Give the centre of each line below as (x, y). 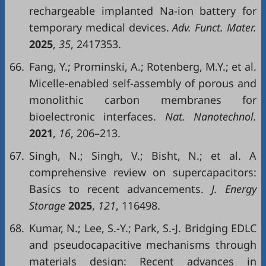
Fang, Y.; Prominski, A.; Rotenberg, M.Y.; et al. (143, 66)
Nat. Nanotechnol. (207, 116)
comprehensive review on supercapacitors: (143, 172)
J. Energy (230, 189)
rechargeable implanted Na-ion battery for (143, 11)
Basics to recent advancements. (116, 189)
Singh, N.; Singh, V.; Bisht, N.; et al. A (143, 156)
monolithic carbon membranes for (143, 100)
